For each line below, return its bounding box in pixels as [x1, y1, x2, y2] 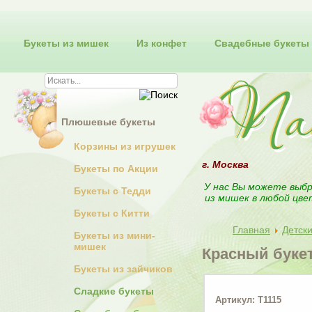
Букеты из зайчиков [74, 263, 173, 275]
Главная [233, 224, 270, 235]
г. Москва [202, 159, 257, 170]
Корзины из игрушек [74, 141, 175, 153]
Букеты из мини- [74, 230, 155, 242]
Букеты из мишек [24, 38, 109, 49]
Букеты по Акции [74, 163, 158, 175]
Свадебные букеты [214, 38, 309, 49]
